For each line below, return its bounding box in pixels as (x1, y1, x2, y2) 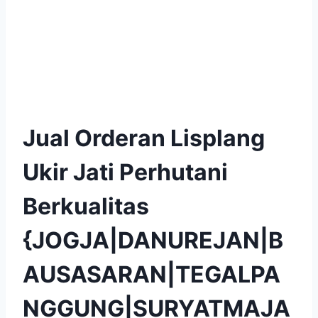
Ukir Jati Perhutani (23, 158, 228, 186)
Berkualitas (23, 192, 149, 220)
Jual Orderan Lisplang (23, 124, 265, 152)
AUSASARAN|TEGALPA (23, 260, 280, 288)
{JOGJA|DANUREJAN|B (23, 226, 283, 254)
